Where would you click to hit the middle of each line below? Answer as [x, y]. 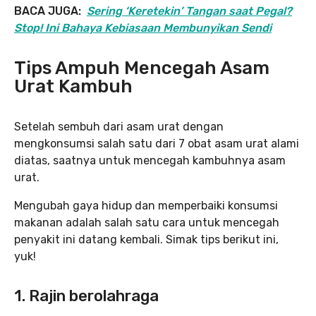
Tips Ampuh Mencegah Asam [142, 68]
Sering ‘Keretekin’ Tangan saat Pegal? [189, 11]
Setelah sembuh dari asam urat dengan [119, 126]
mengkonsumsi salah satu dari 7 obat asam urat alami [157, 143]
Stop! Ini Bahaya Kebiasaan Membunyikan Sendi [143, 28]
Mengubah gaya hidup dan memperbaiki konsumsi [146, 205]
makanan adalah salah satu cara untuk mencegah [147, 222]
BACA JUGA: [50, 11]
